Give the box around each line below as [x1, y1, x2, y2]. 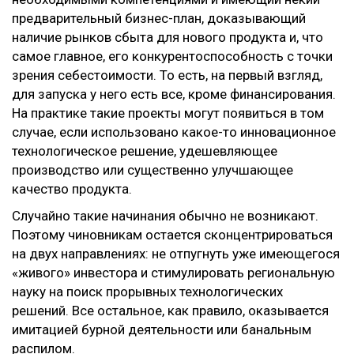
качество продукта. [12, 181, 132, 197]
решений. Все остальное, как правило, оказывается [12, 303, 329, 318]
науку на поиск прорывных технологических [12, 284, 283, 299]
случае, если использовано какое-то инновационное [12, 124, 336, 140]
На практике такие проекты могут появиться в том [12, 105, 324, 121]
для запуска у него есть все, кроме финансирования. [12, 86, 336, 102]
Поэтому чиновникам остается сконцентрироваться [12, 227, 333, 243]
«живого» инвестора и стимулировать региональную [12, 265, 335, 281]
